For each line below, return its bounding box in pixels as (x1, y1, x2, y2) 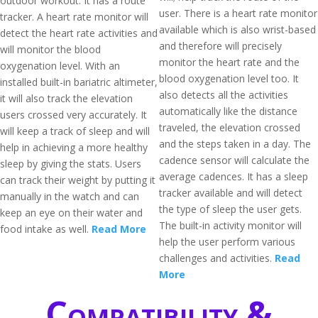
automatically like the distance (159, 104, 297, 118)
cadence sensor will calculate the (159, 153, 309, 167)
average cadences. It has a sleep (159, 170, 308, 183)
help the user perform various (159, 235, 295, 248)
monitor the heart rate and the (159, 55, 300, 69)
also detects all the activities (159, 88, 288, 102)
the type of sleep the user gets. (159, 202, 302, 216)
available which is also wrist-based (159, 23, 316, 36)
